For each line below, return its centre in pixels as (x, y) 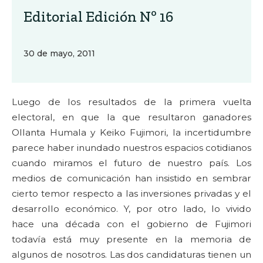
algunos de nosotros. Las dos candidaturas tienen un (131, 254)
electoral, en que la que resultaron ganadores (131, 117)
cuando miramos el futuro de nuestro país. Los (131, 163)
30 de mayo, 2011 (59, 53)
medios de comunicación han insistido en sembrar (131, 178)
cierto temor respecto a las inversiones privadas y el (131, 193)
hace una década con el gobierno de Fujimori (131, 224)
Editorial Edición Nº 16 (98, 16)
